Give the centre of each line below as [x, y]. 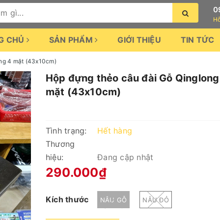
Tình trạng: [66, 131]
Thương [60, 144]
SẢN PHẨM [72, 40]
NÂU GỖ [113, 200]
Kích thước [67, 199]
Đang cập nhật [125, 157]
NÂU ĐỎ [156, 200]
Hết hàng [115, 131]
